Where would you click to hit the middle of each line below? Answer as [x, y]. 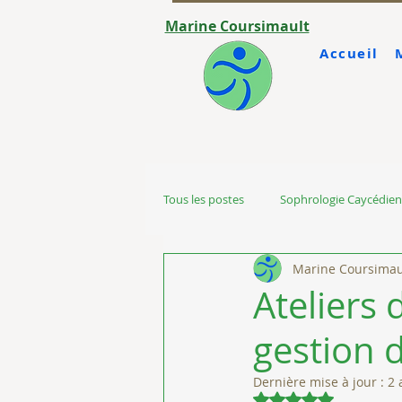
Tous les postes [204, 199]
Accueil [349, 53]
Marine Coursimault [237, 26]
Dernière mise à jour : [320, 382]
